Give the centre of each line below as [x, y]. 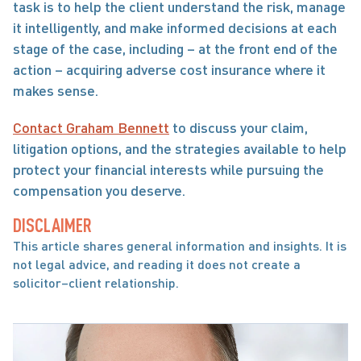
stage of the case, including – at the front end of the [175, 48]
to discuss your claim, [239, 127]
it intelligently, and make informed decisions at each [175, 27]
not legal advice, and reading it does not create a [157, 264]
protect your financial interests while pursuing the [168, 169]
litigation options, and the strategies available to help [180, 148]
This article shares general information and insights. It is [180, 245]
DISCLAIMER [52, 225]
